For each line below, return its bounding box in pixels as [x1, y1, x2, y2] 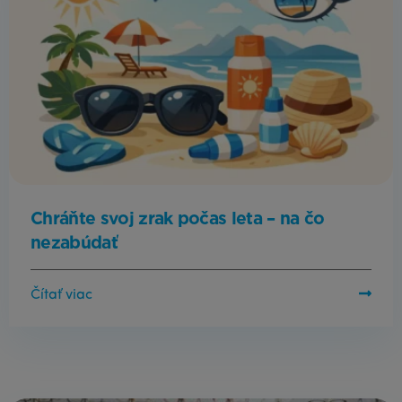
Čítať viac [31, 288, 92, 303]
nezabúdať [31, 232, 118, 253]
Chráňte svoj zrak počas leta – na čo [31, 207, 325, 229]
